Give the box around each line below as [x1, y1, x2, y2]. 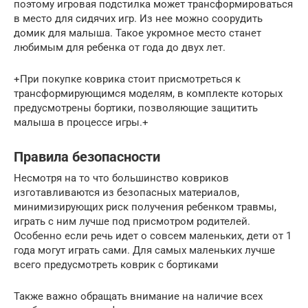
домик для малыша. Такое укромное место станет [14, 27, 261, 39]
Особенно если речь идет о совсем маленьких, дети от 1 [14, 230, 291, 242]
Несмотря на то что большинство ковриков [14, 172, 229, 184]
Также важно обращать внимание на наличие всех [14, 290, 263, 302]
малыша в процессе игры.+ [14, 116, 148, 129]
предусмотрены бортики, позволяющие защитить [14, 102, 258, 114]
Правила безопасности [14, 149, 160, 166]
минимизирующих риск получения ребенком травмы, [14, 201, 276, 213]
